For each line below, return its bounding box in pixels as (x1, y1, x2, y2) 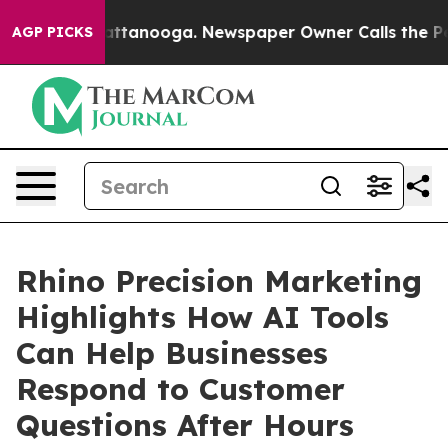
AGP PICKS (12, 23, 93, 41)
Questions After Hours (16, 406, 354, 444)
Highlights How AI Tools (16, 298, 389, 336)
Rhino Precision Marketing (16, 262, 422, 300)
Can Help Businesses (16, 334, 328, 372)
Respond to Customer (16, 370, 345, 408)
